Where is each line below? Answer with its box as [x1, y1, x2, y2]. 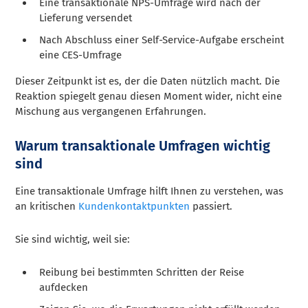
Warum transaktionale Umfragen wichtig [15, 137, 271, 154]
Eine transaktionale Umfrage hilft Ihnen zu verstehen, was [15, 184, 284, 197]
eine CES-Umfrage [39, 48, 122, 61]
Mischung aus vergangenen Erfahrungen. [15, 104, 207, 118]
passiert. [190, 199, 233, 212]
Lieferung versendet [39, 11, 133, 24]
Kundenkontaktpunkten [78, 199, 190, 212]
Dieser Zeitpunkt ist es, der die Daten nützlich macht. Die [15, 74, 280, 87]
